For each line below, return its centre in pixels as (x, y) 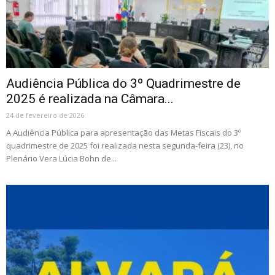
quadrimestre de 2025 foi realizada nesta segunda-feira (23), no (125, 145)
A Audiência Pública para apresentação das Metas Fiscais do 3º (123, 132)
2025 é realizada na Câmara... (90, 99)
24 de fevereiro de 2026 (45, 115)
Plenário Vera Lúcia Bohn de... (61, 158)
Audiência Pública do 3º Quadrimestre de (123, 83)
